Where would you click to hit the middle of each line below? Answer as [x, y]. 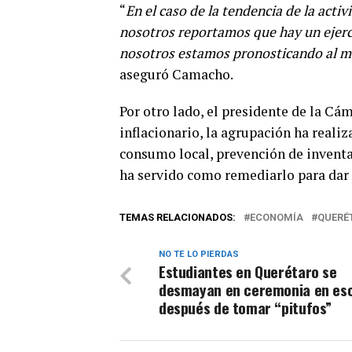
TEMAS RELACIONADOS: [178, 218]
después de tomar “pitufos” [246, 308]
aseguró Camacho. [176, 75]
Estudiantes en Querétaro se [248, 272]
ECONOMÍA [277, 218]
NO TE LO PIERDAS [199, 255]
